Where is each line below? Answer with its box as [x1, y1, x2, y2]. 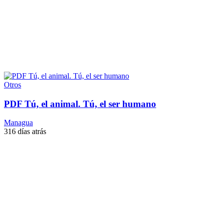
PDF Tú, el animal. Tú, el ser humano [4, 98, 156, 109]
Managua [4, 118, 33, 127]
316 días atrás [4, 127, 46, 136]
